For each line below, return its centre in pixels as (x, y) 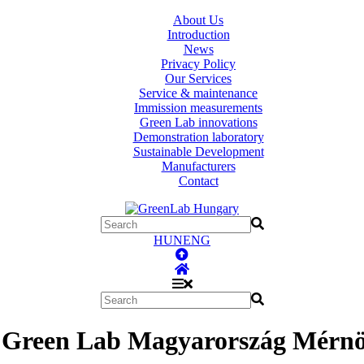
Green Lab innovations (198, 122)
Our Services (198, 78)
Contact (198, 181)
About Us (198, 20)
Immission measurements (198, 108)
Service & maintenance (198, 93)
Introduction (198, 35)
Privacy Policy (198, 64)
